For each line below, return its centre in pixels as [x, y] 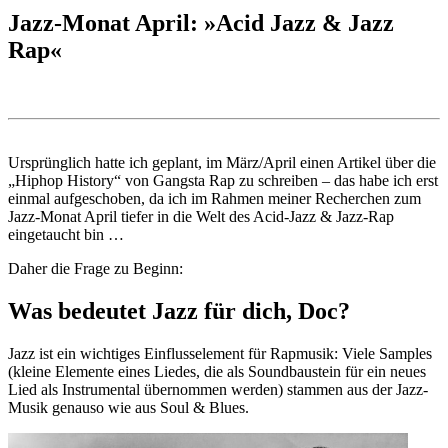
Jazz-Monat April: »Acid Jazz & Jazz [201, 23]
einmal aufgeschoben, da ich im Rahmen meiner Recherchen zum [214, 199]
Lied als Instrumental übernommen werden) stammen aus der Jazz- [218, 389]
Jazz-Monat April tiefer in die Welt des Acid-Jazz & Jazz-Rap [201, 217]
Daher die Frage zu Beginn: [95, 269]
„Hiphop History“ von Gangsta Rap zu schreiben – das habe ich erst [223, 181]
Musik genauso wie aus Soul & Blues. [128, 407]
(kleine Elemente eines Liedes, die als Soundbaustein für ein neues [217, 371]
